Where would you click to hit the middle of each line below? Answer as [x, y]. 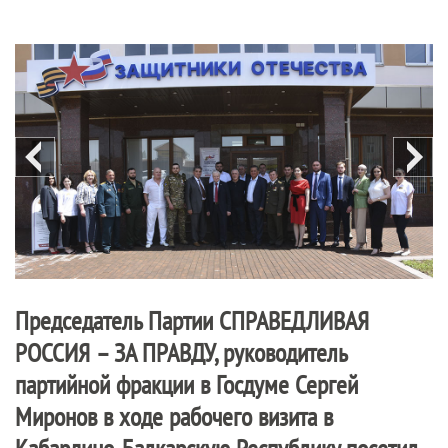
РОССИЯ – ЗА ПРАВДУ [114, 353]
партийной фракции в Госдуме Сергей [186, 385]
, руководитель [280, 353]
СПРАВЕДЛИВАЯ [294, 321]
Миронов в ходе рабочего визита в [174, 417]
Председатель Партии [117, 321]
